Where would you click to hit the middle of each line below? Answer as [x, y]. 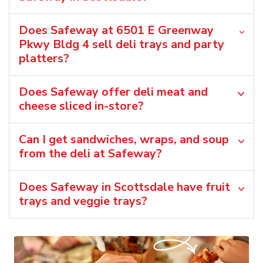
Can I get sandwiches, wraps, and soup [124, 139]
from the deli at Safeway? [90, 153]
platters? [44, 58]
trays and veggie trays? [83, 201]
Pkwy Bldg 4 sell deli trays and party [122, 44]
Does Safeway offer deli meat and [113, 92]
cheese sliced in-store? [81, 106]
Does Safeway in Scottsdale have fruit [124, 187]
